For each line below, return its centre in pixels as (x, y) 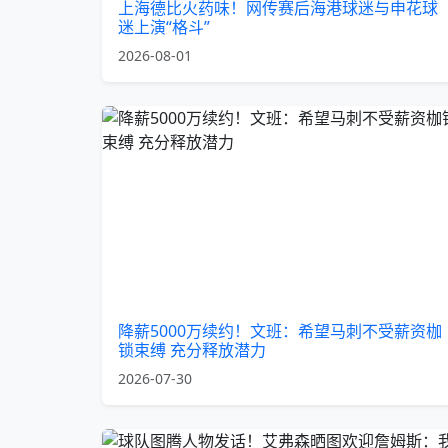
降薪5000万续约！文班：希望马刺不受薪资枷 (280, 331)
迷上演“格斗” (164, 27)
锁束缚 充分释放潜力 (192, 350)
